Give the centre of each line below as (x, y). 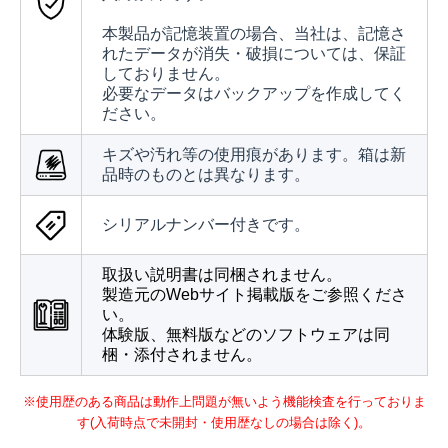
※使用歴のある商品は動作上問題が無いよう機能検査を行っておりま (224, 402)
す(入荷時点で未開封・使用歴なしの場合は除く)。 (224, 423)
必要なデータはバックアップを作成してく (254, 94)
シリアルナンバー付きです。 (206, 225)
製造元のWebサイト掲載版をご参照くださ (254, 295)
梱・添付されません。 (182, 355)
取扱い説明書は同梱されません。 (222, 275)
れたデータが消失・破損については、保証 (254, 54)
